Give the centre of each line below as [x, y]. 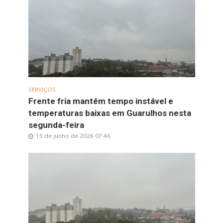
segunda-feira [56, 125]
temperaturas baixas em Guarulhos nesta [110, 113]
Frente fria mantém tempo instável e [101, 101]
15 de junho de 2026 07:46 [73, 135]
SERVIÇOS [42, 89]
